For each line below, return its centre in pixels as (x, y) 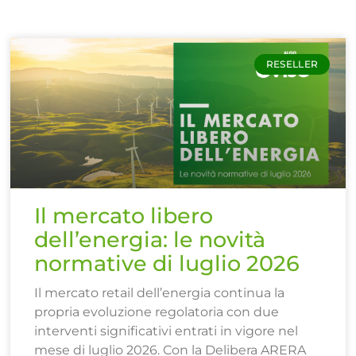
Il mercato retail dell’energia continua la (160, 293)
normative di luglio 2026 (167, 264)
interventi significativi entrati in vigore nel (166, 331)
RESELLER (292, 64)
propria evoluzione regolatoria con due (157, 312)
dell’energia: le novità (150, 240)
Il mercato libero (124, 216)
